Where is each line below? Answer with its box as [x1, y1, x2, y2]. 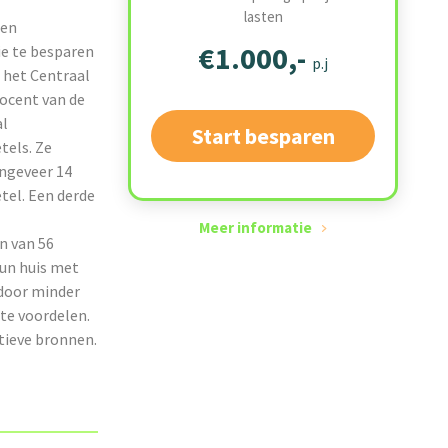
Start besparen [191, 122, 335, 150]
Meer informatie [199, 218, 312, 237]
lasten [243, 7, 283, 26]
